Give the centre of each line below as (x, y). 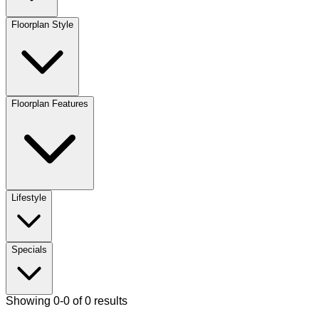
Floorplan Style (42, 24)
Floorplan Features (50, 103)
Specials (29, 249)
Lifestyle (29, 197)
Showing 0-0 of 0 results (67, 300)
